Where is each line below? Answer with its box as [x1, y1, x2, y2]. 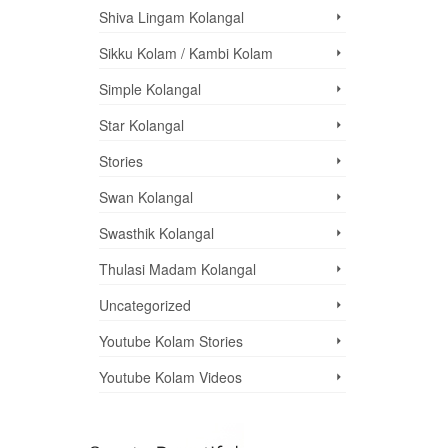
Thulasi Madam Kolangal [98, 259, 256, 279]
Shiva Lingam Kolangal [98, 7, 244, 27]
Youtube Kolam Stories [98, 331, 243, 351]
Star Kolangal [98, 115, 184, 135]
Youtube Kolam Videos [98, 367, 242, 387]
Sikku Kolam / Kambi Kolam [98, 43, 273, 63]
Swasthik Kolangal [98, 223, 214, 243]
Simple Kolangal [98, 79, 201, 99]
